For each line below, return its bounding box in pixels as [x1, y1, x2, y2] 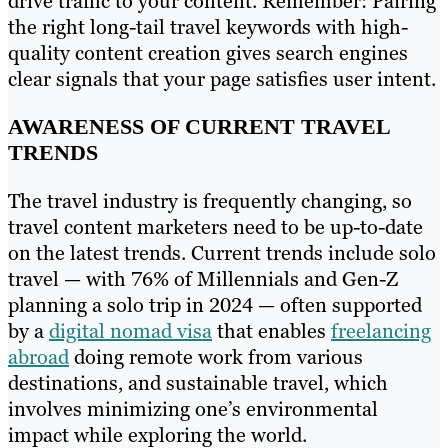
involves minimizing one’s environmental [8, 395, 378, 422]
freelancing [331, 317, 431, 344]
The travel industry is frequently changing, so [8, 187, 412, 214]
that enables [212, 317, 331, 344]
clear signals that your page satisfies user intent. [8, 65, 436, 92]
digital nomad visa [49, 317, 212, 344]
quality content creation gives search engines [8, 39, 408, 66]
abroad [8, 343, 69, 370]
